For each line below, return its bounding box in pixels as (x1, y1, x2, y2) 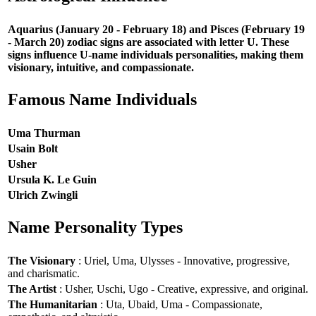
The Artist (8, 282, 56, 295)
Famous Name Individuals (8, 90, 197, 109)
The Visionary (8, 254, 75, 267)
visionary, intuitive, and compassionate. (8, 61, 194, 73)
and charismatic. (8, 267, 80, 279)
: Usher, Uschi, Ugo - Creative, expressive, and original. (56, 282, 308, 295)
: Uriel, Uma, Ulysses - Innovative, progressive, (75, 254, 290, 267)
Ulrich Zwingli (8, 188, 78, 201)
